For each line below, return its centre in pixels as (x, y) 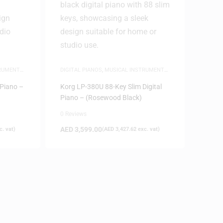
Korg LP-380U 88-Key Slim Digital (111, 86)
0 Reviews (73, 114)
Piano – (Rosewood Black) (101, 97)
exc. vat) (148, 129)
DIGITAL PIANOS (81, 70)
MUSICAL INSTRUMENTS (136, 70)
